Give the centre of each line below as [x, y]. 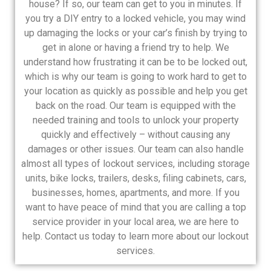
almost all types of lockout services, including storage [135, 163]
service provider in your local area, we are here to [135, 221]
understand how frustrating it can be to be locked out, [135, 62]
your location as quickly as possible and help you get [135, 91]
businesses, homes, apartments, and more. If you [135, 192]
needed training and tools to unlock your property [135, 120]
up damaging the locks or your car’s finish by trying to [135, 33]
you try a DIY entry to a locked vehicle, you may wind [135, 18]
